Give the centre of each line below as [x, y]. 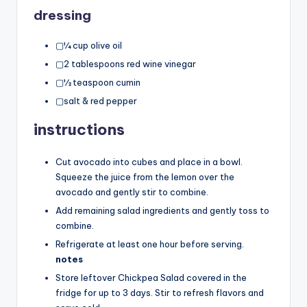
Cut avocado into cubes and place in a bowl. [149, 161]
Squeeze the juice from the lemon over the [145, 176]
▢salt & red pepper [96, 100]
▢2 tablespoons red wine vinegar [126, 63]
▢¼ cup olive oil [89, 45]
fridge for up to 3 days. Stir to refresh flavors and [160, 293]
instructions [79, 129]
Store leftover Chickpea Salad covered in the [151, 278]
